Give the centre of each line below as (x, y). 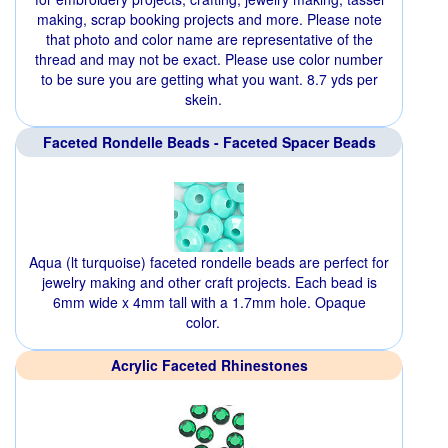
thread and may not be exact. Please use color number (209, 59)
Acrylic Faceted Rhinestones (209, 365)
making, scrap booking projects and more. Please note (209, 19)
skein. (203, 99)
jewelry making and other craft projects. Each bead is (209, 282)
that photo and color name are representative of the (209, 39)
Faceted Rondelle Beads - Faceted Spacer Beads (209, 142)
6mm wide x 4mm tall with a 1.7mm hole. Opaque (209, 302)
